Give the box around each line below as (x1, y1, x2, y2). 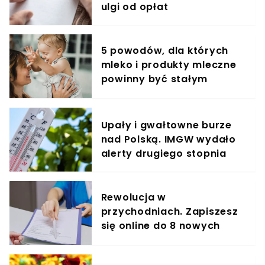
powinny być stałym (101, 72, 208, 86)
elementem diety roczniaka (101, 86, 245, 101)
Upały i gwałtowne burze (101, 118, 232, 132)
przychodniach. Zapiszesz (101, 205, 238, 219)
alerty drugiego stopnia (101, 147, 227, 161)
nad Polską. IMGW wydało (101, 132, 236, 147)
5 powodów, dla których (101, 44, 229, 58)
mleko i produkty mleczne (101, 58, 237, 72)
